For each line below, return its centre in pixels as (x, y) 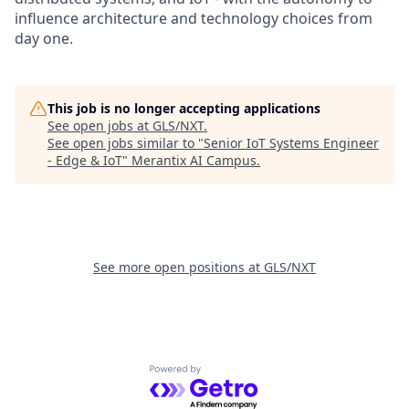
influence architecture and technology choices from (194, 18)
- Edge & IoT (85, 160)
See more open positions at (178, 267)
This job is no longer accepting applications (184, 108)
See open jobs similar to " (126, 143)
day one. (44, 38)
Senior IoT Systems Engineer (291, 143)
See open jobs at (100, 126)
